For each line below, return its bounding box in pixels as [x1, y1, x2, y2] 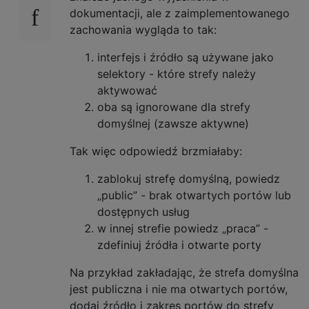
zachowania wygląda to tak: [70, 22, 217, 37]
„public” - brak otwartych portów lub [97, 188, 291, 202]
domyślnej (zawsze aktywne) [97, 116, 249, 130]
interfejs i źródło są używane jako [97, 50, 274, 64]
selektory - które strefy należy [97, 66, 256, 81]
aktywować [97, 83, 157, 97]
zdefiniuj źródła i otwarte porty [97, 237, 261, 252]
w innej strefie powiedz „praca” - [97, 221, 268, 235]
